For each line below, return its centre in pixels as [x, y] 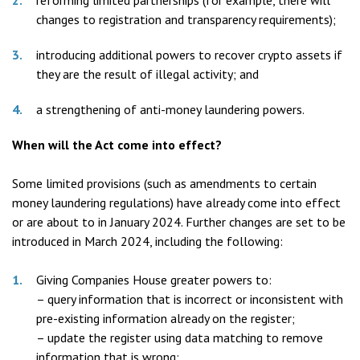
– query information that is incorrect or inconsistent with [190, 299]
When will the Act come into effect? [117, 145]
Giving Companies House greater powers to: [154, 280]
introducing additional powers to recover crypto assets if [189, 55]
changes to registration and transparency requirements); [186, 19]
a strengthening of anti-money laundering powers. [170, 109]
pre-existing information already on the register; [166, 318]
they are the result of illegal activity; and [147, 74]
